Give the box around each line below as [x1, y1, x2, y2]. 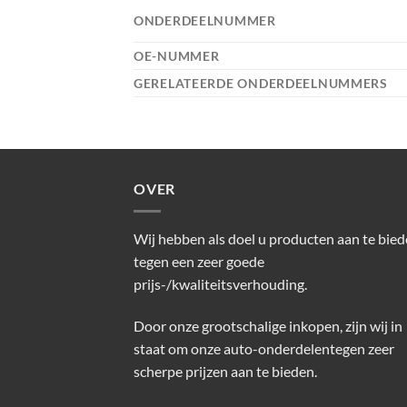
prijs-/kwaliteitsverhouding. [134, 274, 307, 293]
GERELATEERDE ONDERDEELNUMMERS [134, 75, 392, 92]
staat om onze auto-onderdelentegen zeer [134, 339, 394, 357]
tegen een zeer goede [134, 252, 264, 270]
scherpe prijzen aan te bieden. [134, 362, 317, 380]
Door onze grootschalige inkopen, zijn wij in [134, 316, 402, 334]
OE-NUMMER [134, 48, 223, 65]
